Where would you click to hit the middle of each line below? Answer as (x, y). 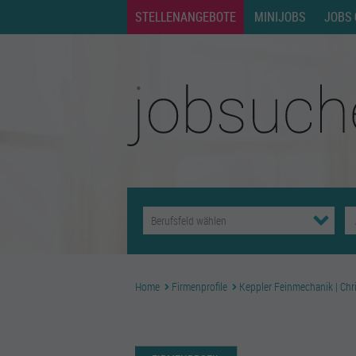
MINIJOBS (280, 17)
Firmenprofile (199, 286)
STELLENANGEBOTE (186, 17)
